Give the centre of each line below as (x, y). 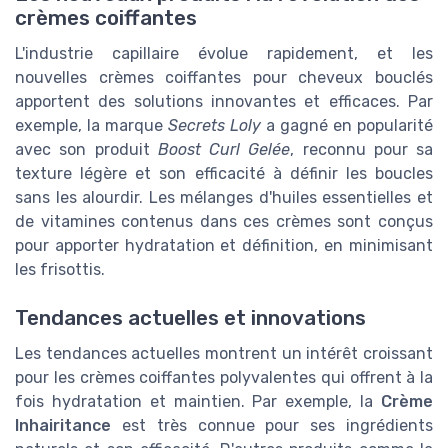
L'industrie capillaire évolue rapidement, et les (224, 53)
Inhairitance (63, 426)
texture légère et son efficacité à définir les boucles (224, 173)
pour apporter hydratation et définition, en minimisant (224, 245)
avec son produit (86, 149)
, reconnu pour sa (361, 149)
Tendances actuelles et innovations (190, 318)
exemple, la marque (91, 125)
